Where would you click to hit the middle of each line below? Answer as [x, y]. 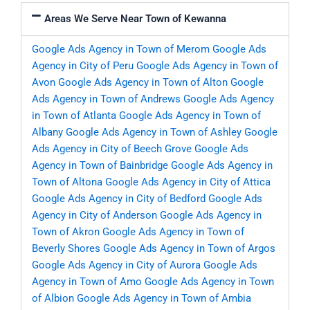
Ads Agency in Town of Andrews [106, 99]
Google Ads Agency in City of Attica [188, 182]
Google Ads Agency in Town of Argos [189, 249]
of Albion [53, 299]
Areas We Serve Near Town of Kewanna [135, 19]
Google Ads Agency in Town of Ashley [154, 133]
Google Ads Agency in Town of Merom [121, 49]
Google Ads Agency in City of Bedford [119, 199]
